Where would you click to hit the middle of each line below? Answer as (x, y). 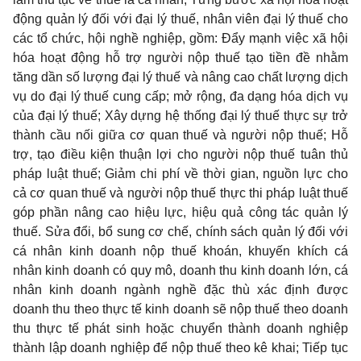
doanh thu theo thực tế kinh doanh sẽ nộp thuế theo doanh (180, 309)
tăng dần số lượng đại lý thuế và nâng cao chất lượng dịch (180, 77)
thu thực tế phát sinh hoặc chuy (110, 328)
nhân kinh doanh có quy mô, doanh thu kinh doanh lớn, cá (180, 270)
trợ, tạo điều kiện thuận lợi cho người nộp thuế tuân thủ (180, 154)
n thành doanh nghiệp (282, 328)
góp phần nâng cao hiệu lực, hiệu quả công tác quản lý (180, 212)
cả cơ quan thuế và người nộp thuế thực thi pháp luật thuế (180, 193)
